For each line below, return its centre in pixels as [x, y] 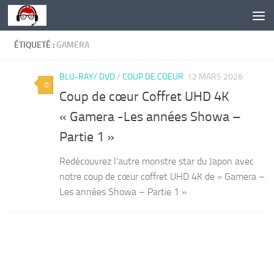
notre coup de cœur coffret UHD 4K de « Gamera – [162, 177]
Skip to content [49, 17]
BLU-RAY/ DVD [87, 77]
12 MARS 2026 [215, 77]
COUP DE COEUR [153, 77]
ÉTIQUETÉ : [35, 45]
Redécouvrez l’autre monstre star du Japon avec [157, 161]
